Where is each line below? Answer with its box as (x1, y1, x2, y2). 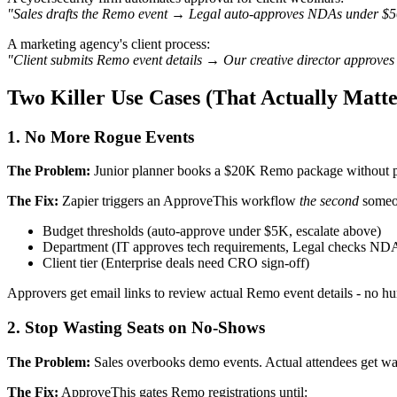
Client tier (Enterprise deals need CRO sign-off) (43, 255, 309, 271)
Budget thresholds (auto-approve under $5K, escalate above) (43, 223, 381, 239)
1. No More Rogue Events (7, 127, 194, 146)
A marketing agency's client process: (7, 35, 210, 51)
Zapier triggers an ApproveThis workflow (58, 193, 300, 209)
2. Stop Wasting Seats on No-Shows (7, 318, 265, 337)
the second (300, 193, 359, 209)
